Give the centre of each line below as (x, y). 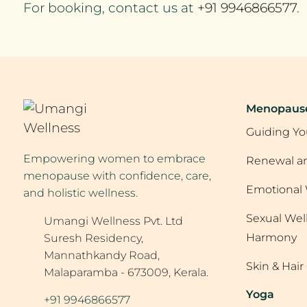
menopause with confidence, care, (117, 176)
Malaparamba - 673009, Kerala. (126, 272)
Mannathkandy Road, (102, 255)
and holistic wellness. (81, 193)
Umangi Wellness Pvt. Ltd (113, 221)
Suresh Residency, (94, 238)
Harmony (271, 237)
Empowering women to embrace (114, 159)
